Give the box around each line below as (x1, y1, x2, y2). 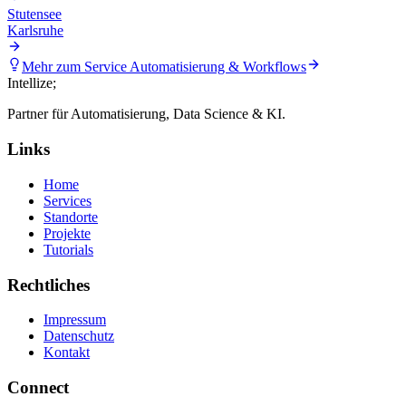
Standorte (43, 208, 98, 225)
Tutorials (43, 241, 93, 257)
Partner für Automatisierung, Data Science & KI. (7, 106, 285, 122)
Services (43, 192, 92, 208)
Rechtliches (7, 275, 90, 295)
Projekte (43, 225, 91, 241)
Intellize (7, 75, 53, 92)
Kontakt (43, 344, 90, 361)
